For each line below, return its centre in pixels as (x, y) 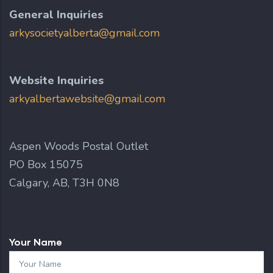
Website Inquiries (56, 80)
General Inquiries (56, 14)
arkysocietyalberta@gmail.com (84, 33)
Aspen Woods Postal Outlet (79, 146)
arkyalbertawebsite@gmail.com (87, 98)
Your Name (36, 241)
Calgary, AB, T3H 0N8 (64, 183)
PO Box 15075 (46, 164)
